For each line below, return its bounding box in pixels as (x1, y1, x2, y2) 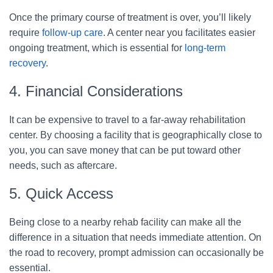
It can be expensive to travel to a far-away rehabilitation (9, 115, 246, 126)
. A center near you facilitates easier (103, 27, 255, 38)
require (9, 27, 42, 38)
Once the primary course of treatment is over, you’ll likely (9, 12, 251, 23)
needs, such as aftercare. (9, 160, 117, 171)
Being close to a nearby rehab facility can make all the (9, 217, 241, 228)
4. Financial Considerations (9, 83, 183, 100)
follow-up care (42, 27, 103, 38)
